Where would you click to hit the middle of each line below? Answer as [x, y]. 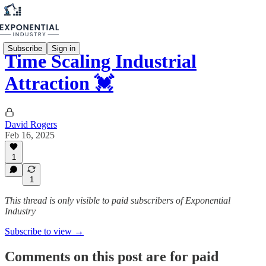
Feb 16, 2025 [30, 135]
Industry [20, 211]
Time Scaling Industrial [101, 61]
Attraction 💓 [59, 83]
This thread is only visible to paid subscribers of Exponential [118, 200]
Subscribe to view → [44, 231]
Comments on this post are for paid [112, 256]
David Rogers [31, 124]
